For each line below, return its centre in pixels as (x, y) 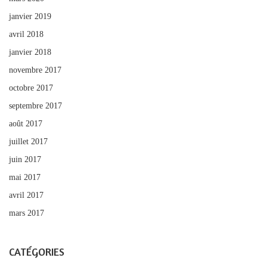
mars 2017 (27, 213)
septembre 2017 (35, 105)
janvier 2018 (30, 52)
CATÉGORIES (37, 251)
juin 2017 (25, 159)
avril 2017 (26, 195)
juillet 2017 (28, 141)
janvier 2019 (30, 16)
